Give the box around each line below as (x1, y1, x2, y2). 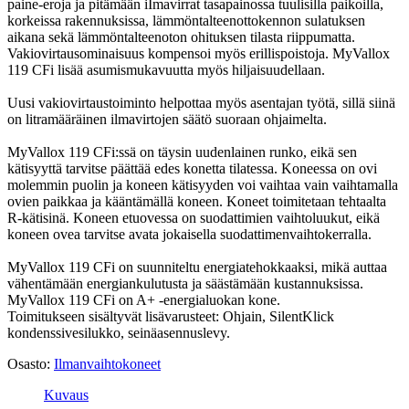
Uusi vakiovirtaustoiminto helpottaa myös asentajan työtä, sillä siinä (7, 94, 395, 110)
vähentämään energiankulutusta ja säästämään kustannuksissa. (7, 275, 363, 291)
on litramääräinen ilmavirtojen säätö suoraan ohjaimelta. (7, 110, 327, 127)
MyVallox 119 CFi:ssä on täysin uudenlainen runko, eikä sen (7, 143, 357, 160)
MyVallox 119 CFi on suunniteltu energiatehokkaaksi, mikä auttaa (7, 258, 387, 275)
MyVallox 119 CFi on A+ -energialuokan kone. (7, 291, 280, 308)
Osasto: (7, 355, 54, 372)
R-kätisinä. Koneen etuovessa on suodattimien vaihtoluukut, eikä (7, 209, 380, 225)
